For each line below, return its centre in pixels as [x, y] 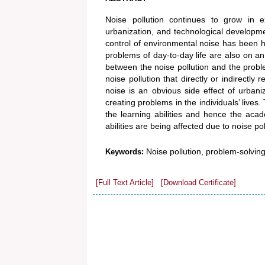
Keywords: [126, 152]
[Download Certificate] [198, 182]
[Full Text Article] [125, 182]
